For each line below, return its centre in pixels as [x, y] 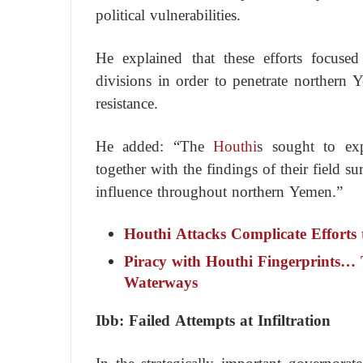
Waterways [163, 282]
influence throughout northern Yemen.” [219, 191]
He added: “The [150, 146]
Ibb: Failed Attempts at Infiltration [213, 320]
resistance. [127, 103]
